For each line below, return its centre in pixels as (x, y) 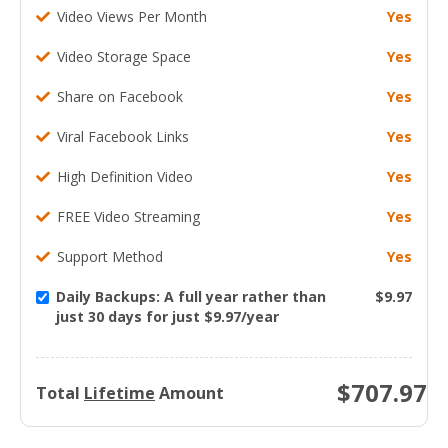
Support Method (108, 256)
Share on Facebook (118, 96)
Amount (189, 392)
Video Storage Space (122, 56)
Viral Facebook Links (121, 136)
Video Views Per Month (130, 16)
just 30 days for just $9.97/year (167, 316)
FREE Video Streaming (126, 216)
